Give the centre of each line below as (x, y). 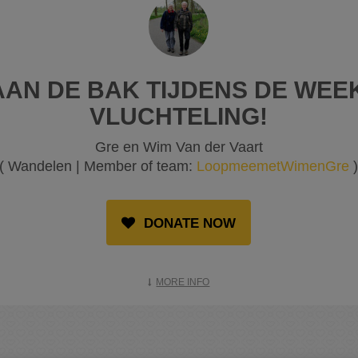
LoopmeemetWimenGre (273, 167)
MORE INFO (183, 282)
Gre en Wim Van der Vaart (179, 147)
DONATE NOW (188, 224)
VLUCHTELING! (179, 117)
